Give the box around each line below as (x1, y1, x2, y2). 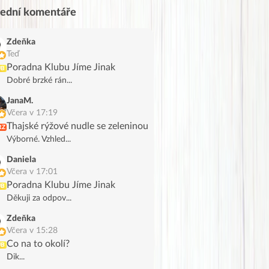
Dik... (7, 252, 25, 261)
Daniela (7, 155, 36, 164)
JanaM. (7, 96, 33, 105)
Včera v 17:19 (7, 108, 58, 117)
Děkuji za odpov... (7, 193, 71, 202)
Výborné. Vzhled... (7, 134, 71, 144)
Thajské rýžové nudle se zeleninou (7, 121, 148, 131)
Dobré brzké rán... (7, 76, 72, 85)
